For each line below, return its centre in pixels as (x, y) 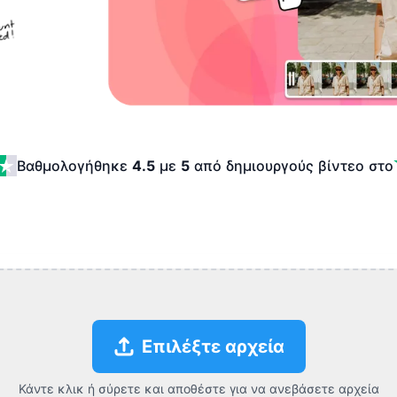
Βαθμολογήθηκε (72, 165)
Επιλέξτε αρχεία (213, 346)
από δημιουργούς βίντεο (279, 165)
